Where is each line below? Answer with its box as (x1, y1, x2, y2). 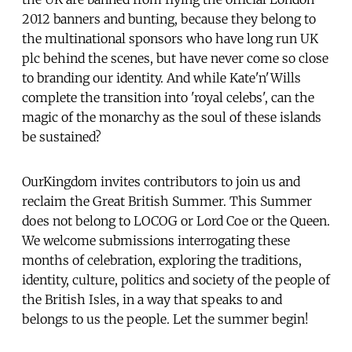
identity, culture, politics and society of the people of (22, 271, 330, 288)
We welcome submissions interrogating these (22, 232, 290, 248)
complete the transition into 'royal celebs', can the (22, 89, 314, 105)
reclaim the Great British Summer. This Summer (22, 192, 312, 209)
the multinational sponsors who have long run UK (22, 30, 318, 46)
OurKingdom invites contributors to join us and (22, 173, 300, 189)
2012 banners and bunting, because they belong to (22, 10, 316, 27)
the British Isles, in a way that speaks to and (22, 291, 282, 307)
